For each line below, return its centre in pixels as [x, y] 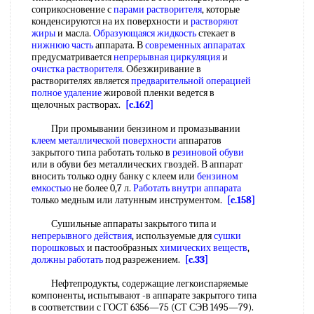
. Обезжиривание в [162, 69]
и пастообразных [122, 248]
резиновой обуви [208, 152]
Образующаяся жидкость [145, 33]
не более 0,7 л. [102, 188]
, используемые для [173, 236]
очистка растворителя [77, 69]
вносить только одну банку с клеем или [114, 176]
